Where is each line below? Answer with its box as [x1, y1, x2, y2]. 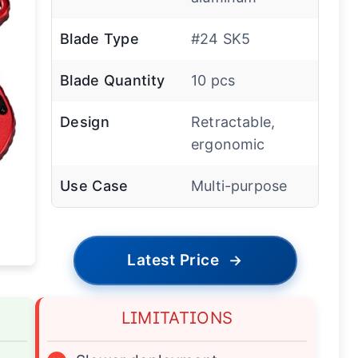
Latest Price [127, 251, 220, 270]
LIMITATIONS [121, 308, 233, 328]
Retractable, [191, 113, 276, 131]
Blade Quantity [60, 72, 165, 89]
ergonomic [191, 136, 265, 153]
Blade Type [60, 30, 139, 48]
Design [60, 113, 109, 131]
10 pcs [191, 72, 236, 89]
